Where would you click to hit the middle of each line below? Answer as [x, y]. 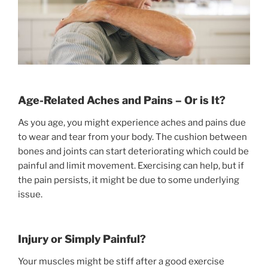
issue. [30, 195]
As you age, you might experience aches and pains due [132, 123]
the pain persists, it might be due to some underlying [129, 180]
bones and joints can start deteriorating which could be [133, 152]
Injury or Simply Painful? [82, 239]
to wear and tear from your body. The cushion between [133, 137]
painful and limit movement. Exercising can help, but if [131, 166]
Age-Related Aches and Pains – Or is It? [122, 100]
